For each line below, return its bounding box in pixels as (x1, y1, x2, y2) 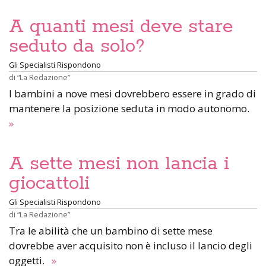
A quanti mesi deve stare (9, 15, 233, 39)
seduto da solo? (9, 34, 145, 58)
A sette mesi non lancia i (9, 152, 229, 176)
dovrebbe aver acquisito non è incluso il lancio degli (9, 239, 252, 252)
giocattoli (9, 172, 90, 195)
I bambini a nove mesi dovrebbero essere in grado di (9, 87, 256, 100)
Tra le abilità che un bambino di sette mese (9, 224, 213, 237)
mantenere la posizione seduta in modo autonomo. (9, 102, 254, 115)
